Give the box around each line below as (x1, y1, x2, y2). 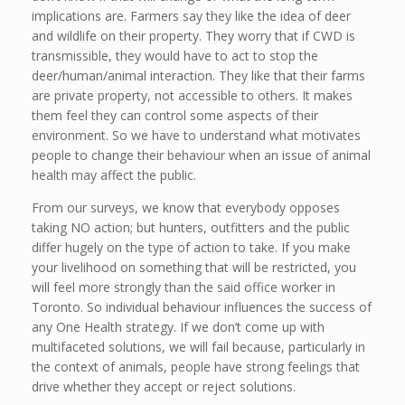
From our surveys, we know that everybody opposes (32, 199, 340, 217)
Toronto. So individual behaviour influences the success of (32, 298, 372, 316)
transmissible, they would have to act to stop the (32, 47, 318, 65)
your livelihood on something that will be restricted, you (32, 259, 356, 277)
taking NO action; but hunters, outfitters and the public (32, 219, 350, 237)
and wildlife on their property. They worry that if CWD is (32, 27, 355, 45)
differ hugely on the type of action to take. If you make (32, 239, 351, 257)
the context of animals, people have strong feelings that (32, 358, 360, 376)
